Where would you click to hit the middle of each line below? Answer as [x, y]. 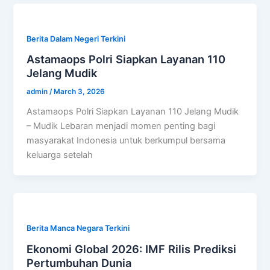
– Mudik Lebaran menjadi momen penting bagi [121, 126]
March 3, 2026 [80, 92]
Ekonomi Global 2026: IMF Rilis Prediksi [132, 249]
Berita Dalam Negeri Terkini [76, 39]
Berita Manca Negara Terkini [78, 228]
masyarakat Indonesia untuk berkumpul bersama [126, 141]
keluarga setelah [60, 155]
